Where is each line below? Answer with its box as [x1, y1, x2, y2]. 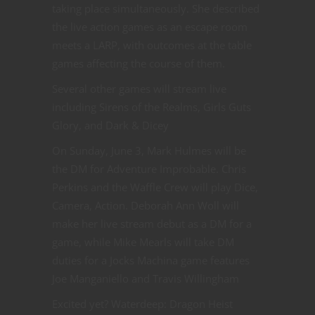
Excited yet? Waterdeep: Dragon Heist [52, 297, 233, 311]
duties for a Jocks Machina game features [52, 253, 250, 268]
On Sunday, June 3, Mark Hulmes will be [52, 143, 246, 158]
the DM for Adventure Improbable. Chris [52, 162, 246, 176]
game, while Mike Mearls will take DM [52, 235, 234, 250]
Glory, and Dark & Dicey [52, 118, 169, 133]
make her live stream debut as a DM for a [52, 217, 252, 231]
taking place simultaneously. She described [52, 1, 259, 16]
